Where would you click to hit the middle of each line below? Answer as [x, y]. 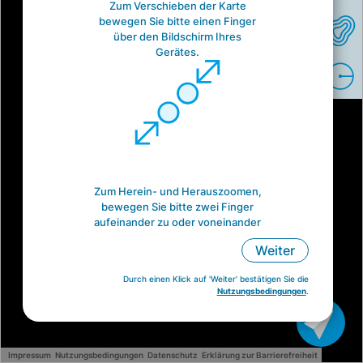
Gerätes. [178, 52]
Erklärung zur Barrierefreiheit [260, 355]
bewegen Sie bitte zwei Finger [178, 207]
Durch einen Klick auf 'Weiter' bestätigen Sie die [216, 279]
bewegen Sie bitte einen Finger [178, 21]
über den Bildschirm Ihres [178, 37]
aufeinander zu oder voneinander [178, 222]
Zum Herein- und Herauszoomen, [177, 191]
